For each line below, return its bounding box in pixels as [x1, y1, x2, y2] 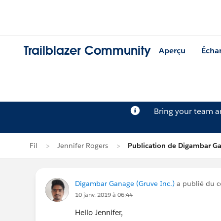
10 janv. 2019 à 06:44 [75, 190, 133, 199]
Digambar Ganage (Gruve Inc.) [75, 179, 175, 188]
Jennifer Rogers [57, 141, 108, 150]
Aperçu [159, 45, 185, 56]
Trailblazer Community [24, 43, 151, 59]
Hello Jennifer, [75, 208, 123, 217]
